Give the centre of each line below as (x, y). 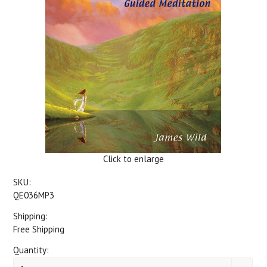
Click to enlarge (133, 159)
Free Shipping (39, 229)
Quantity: (31, 250)
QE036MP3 (34, 195)
